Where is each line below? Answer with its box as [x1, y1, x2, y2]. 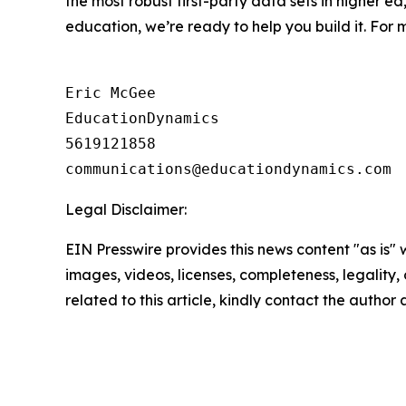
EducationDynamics [65, 110, 219, 128]
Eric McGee [65, 84, 156, 102]
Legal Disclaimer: [65, 200, 187, 219]
